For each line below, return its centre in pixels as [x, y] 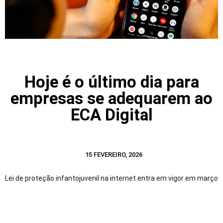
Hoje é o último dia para [111, 82]
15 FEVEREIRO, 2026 [113, 155]
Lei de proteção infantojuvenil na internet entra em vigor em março [111, 178]
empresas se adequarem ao [111, 99]
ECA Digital [111, 115]
